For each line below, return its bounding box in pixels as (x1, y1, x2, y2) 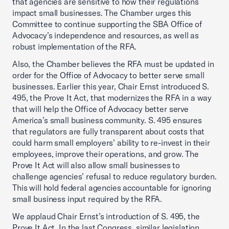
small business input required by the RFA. (12, 194, 163, 204)
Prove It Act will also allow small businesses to (12, 160, 180, 170)
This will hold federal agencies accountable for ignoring (12, 182, 211, 193)
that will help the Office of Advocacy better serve (12, 104, 189, 114)
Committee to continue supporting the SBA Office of (12, 19, 202, 29)
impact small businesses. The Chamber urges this (12, 8, 192, 18)
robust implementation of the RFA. (12, 41, 137, 52)
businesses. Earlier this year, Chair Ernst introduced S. (12, 81, 209, 91)
